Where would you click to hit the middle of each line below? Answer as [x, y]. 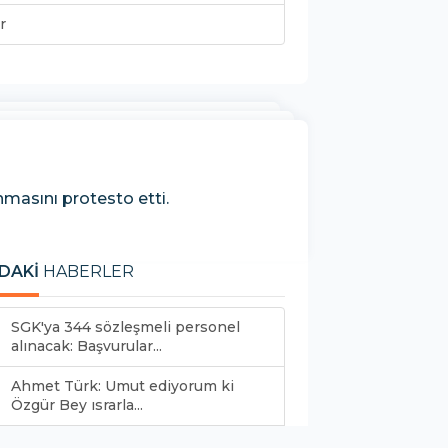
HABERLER [86, 271]
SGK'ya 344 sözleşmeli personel [125, 326]
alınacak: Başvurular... [86, 345]
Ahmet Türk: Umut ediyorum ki [122, 385]
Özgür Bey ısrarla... [77, 404]
